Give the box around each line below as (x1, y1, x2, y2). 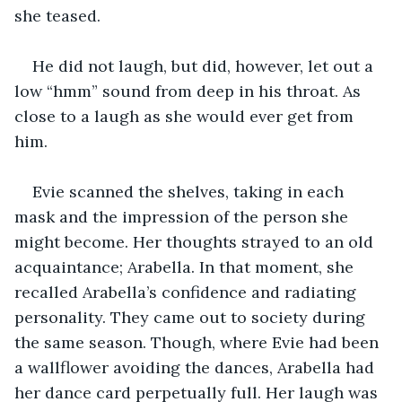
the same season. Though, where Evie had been (14, 331, 383, 353)
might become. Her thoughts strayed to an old (14, 231, 378, 252)
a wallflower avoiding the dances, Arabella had (14, 356, 379, 378)
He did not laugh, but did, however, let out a (32, 55, 378, 76)
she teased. (14, 4, 105, 26)
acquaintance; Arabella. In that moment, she (14, 256, 358, 277)
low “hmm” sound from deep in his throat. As (14, 80, 365, 101)
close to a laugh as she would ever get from (14, 105, 358, 127)
